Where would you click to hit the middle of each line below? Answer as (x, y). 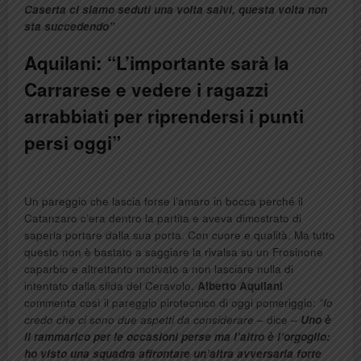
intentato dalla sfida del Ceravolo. (111, 286)
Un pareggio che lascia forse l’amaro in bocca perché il (164, 201)
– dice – (277, 320)
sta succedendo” (69, 27)
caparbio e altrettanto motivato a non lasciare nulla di (159, 269)
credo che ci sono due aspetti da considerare (139, 320)
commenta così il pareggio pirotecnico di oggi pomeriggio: (172, 303)
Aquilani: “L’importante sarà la (157, 63)
